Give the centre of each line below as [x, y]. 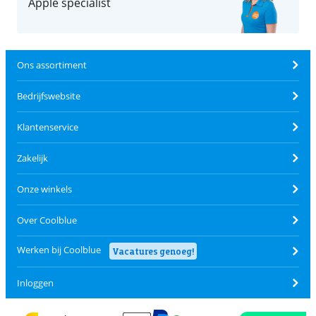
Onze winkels [44, 189]
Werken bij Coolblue [59, 250]
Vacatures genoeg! [153, 251]
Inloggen [35, 282]
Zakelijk [32, 158]
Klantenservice [48, 127]
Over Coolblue [47, 220]
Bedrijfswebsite [49, 96]
